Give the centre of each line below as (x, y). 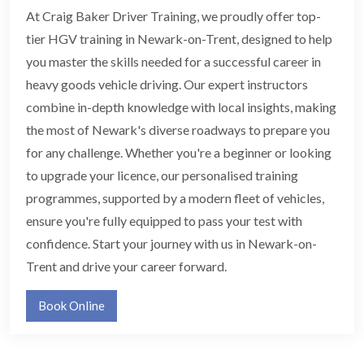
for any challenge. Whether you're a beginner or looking (179, 153)
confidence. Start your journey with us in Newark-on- (171, 244)
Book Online (71, 306)
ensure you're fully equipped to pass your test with (164, 221)
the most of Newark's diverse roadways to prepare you (178, 130)
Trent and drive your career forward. (126, 266)
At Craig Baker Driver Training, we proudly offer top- (173, 16)
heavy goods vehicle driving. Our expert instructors (167, 84)
